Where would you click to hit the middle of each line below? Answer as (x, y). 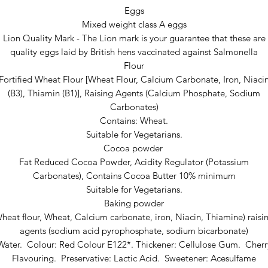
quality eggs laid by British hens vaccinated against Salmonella (134, 52)
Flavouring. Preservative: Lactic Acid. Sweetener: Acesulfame (134, 258)
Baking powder (134, 203)
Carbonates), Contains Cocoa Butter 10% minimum (134, 176)
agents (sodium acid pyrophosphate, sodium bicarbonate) (134, 231)
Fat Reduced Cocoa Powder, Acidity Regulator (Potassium (134, 162)
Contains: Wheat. (134, 121)
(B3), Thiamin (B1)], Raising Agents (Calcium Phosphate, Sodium (134, 93)
